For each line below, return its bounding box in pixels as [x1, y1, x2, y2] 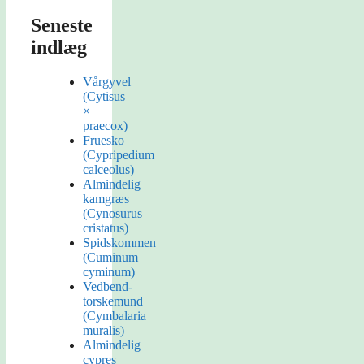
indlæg [31, 37, 87, 58]
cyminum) [83, 265, 135, 279]
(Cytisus [83, 89, 125, 104]
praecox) [83, 119, 128, 133]
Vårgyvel [83, 75, 131, 89]
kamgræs [83, 192, 129, 206]
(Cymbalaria [83, 309, 146, 323]
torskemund [83, 294, 143, 309]
